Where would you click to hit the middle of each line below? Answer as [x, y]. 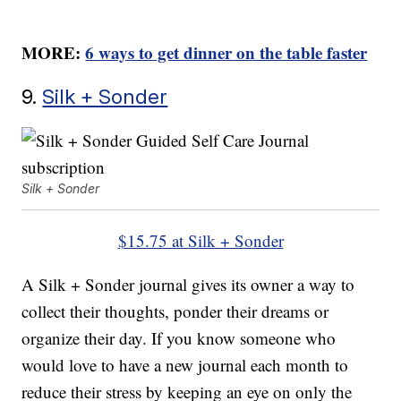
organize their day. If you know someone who [179, 338]
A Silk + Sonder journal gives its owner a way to [188, 285]
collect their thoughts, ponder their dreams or [175, 311]
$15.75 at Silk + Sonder [200, 241]
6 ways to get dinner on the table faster [226, 53]
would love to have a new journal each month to [185, 365]
